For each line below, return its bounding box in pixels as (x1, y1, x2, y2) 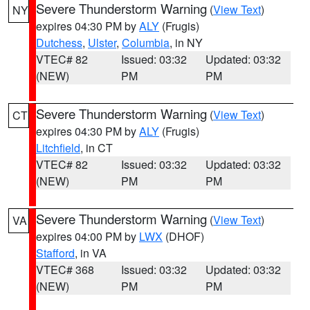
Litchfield (36, 140, 80, 156)
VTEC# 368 (36, 262, 94, 277)
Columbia (122, 35, 170, 51)
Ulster (88, 35, 116, 51)
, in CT (80, 140, 113, 156)
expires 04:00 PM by (36, 228, 139, 244)
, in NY (170, 35, 203, 51)
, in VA (75, 245, 107, 261)
